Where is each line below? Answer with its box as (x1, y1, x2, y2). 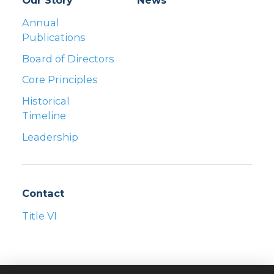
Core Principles (22, 73, 98, 86)
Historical (22, 95, 70, 108)
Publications (22, 31, 86, 43)
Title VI (22, 209, 57, 222)
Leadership (22, 131, 78, 143)
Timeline (22, 109, 66, 122)
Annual (22, 16, 59, 29)
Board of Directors (22, 52, 114, 65)
